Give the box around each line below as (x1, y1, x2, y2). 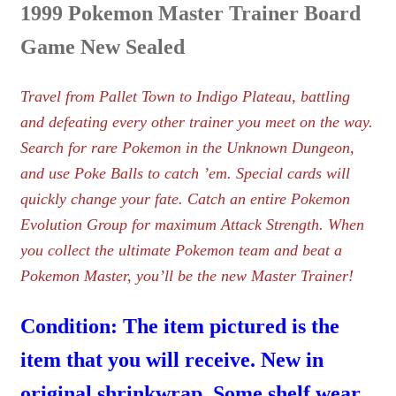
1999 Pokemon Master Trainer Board (19, 2, 361, 26)
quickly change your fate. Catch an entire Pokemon (19, 190, 350, 209)
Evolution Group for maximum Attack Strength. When (19, 216, 364, 234)
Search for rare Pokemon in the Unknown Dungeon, (19, 139, 354, 157)
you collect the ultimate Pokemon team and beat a (19, 241, 342, 260)
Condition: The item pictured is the (19, 314, 339, 338)
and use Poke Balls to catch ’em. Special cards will (19, 164, 350, 183)
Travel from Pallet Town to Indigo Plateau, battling (19, 88, 350, 106)
